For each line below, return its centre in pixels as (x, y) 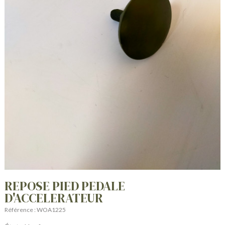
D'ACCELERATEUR (54, 198)
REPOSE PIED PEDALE (65, 186)
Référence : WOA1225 (35, 210)
